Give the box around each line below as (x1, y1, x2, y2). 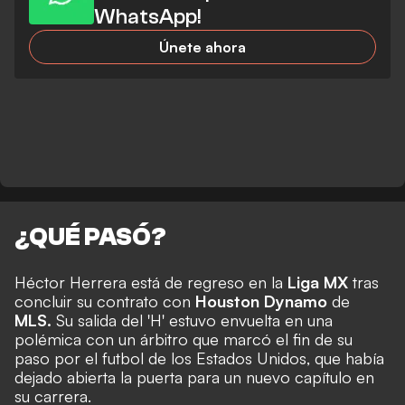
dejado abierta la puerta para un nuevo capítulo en (14, 367, 374, 388)
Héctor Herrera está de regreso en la (14, 272, 287, 293)
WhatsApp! (94, 5, 202, 29)
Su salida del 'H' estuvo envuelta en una (56, 310, 333, 331)
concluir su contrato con (14, 291, 195, 312)
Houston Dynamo (195, 291, 332, 312)
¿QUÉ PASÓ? (14, 222, 166, 252)
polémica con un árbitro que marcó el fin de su (14, 329, 353, 350)
